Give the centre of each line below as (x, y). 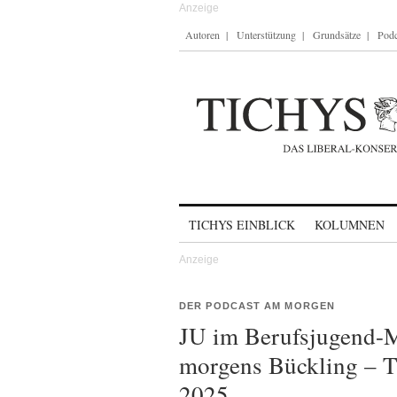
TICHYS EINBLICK (242, 225)
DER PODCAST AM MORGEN (257, 306)
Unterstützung (266, 35)
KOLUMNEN (350, 225)
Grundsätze (337, 35)
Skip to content (226, 217)
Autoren (202, 35)
